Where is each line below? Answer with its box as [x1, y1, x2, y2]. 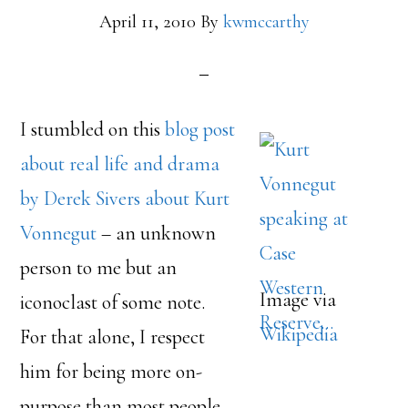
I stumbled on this [20, 117, 166, 141]
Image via [259, 288, 336, 311]
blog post [165, 117, 236, 141]
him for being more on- [20, 360, 203, 383]
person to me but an [20, 256, 178, 280]
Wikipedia [259, 322, 338, 346]
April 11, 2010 [98, 11, 196, 33]
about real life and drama [20, 152, 220, 176]
